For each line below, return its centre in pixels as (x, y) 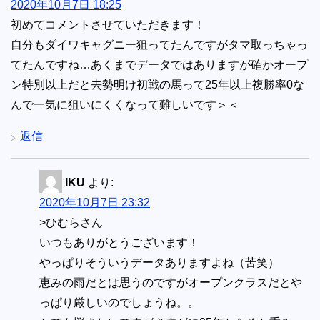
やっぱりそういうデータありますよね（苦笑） (159, 262)
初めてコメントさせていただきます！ (108, 24)
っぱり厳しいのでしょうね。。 (119, 302)
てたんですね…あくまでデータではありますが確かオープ (159, 64)
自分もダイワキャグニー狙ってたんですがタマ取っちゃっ (159, 44)
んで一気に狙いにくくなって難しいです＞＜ (125, 104)
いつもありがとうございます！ (119, 242)
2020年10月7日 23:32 (95, 202)
